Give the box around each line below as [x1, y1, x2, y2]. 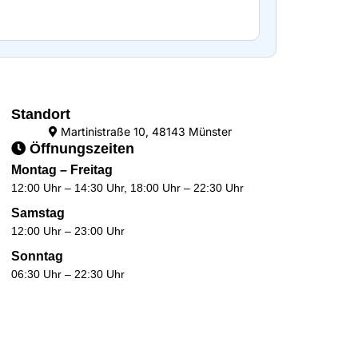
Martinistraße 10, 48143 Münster [57, 125, 232, 138]
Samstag [11, 206, 65, 220]
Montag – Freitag [11, 163, 113, 177]
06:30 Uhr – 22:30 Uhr [11, 268, 125, 280]
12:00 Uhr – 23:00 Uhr [11, 225, 125, 237]
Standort [11, 106, 70, 122]
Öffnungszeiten [26, 141, 134, 157]
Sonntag [11, 249, 63, 263]
